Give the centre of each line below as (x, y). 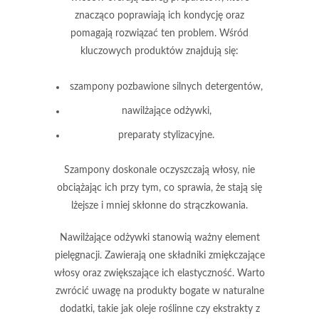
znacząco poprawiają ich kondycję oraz (159, 15)
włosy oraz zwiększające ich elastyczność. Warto (159, 273)
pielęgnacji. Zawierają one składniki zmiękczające (159, 255)
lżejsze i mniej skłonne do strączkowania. (159, 205)
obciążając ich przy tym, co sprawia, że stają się (159, 188)
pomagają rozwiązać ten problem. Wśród (159, 33)
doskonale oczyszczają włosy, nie (182, 170)
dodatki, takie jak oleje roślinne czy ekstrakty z (159, 309)
